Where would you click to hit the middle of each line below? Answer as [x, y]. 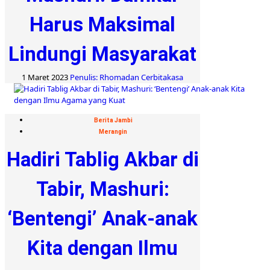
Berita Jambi [113, 120]
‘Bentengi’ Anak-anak [102, 218]
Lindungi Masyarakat [102, 54]
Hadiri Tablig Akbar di [102, 159]
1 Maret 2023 [46, 77]
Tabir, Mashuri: [102, 189]
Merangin [113, 131]
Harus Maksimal [102, 24]
